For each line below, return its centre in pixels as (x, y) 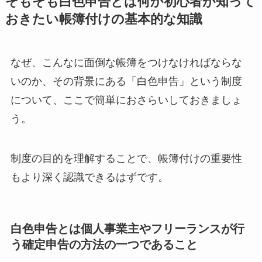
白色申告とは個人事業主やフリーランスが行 (127, 228)
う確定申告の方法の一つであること (104, 244)
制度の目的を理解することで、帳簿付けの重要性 (126, 158)
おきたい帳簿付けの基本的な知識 (104, 20)
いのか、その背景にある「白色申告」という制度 (126, 82)
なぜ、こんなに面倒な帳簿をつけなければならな (126, 63)
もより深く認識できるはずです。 (89, 177)
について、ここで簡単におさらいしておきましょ (126, 100)
